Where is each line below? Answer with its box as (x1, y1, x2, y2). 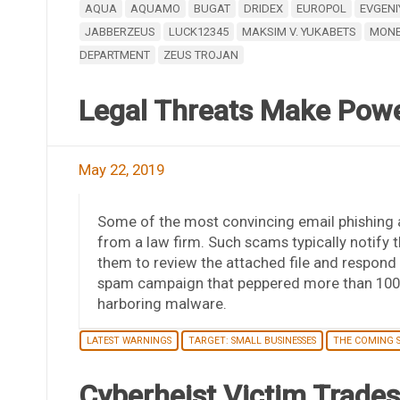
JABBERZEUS (84, 24, 155, 38)
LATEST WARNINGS (86, 334, 171, 346)
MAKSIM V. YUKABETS (241, 24, 356, 38)
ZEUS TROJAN (162, 47, 238, 62)
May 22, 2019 (78, 160, 164, 179)
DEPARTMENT (79, 47, 150, 62)
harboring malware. (96, 294, 227, 312)
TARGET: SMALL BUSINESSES (187, 334, 316, 346)
